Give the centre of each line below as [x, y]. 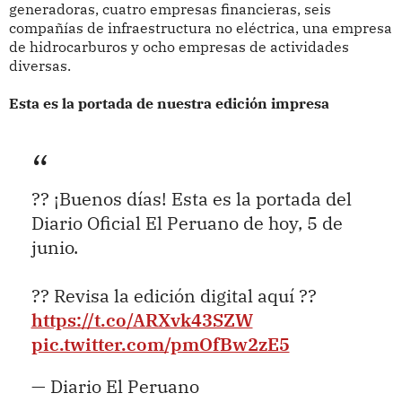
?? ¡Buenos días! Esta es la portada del [191, 198]
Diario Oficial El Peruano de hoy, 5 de [187, 223]
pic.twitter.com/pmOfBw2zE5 [160, 344]
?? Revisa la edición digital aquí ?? [174, 295]
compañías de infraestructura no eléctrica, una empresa [200, 28]
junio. [54, 247]
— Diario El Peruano [115, 386]
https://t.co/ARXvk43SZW [142, 319]
